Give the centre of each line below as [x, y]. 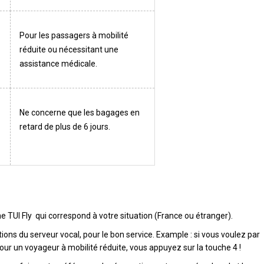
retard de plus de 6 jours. [65, 127]
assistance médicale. [58, 64]
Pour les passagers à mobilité [74, 35]
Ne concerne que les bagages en [80, 113]
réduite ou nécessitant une [69, 49]
